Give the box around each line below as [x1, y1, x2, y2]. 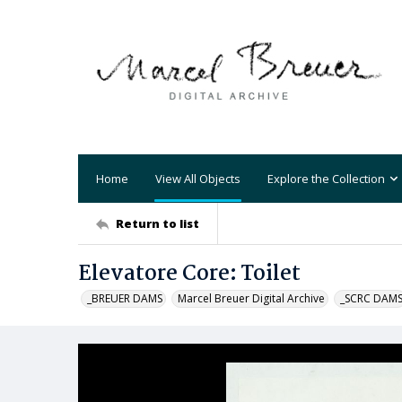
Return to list [116, 214, 199, 232]
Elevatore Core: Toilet [78, 258, 301, 291]
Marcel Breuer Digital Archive [178, 291, 325, 306]
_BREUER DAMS [87, 291, 162, 306]
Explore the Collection [267, 170, 385, 187]
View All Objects [155, 170, 240, 187]
